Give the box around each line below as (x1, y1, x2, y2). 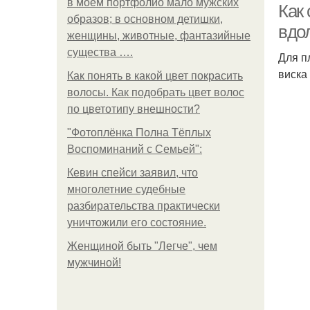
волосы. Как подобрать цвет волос (67, 86, 244, 98)
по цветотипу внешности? (67, 103, 200, 115)
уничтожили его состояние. (67, 217, 206, 228)
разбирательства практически (67, 200, 220, 212)
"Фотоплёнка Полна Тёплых (67, 127, 211, 138)
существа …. (67, 46, 133, 58)
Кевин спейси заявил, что (67, 167, 198, 179)
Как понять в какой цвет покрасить (67, 70, 243, 82)
